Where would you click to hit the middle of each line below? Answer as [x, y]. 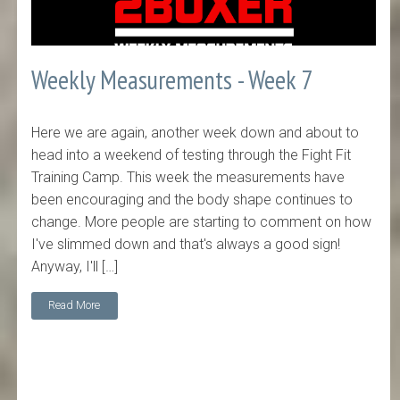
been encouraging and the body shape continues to [192, 199]
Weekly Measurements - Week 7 [172, 80]
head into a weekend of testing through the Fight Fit [192, 154]
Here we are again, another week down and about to [196, 132]
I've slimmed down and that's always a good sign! [186, 244]
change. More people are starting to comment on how [202, 221]
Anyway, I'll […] [75, 266]
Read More [75, 305]
